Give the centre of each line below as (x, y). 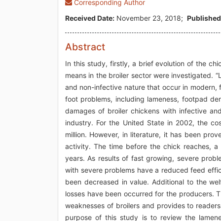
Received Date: (90, 18)
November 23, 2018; (151, 18)
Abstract (85, 47)
